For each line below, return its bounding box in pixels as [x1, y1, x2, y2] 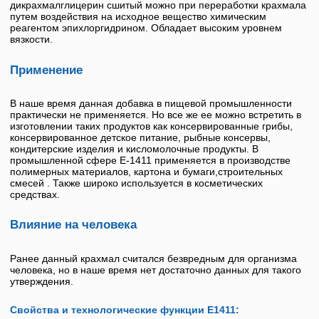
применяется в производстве [152, 154, 291, 166]
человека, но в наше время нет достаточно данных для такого [10, 263, 301, 276]
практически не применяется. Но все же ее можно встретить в [10, 108, 301, 120]
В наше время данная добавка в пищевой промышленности [10, 97, 292, 109]
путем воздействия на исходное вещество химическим [10, 11, 266, 23]
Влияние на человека [10, 217, 137, 232]
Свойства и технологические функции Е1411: [10, 304, 239, 316]
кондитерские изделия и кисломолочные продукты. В [10, 142, 258, 155]
